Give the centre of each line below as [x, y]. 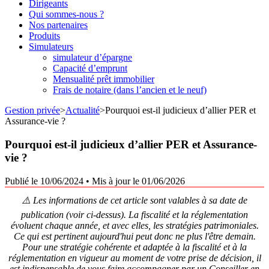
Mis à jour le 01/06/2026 [138, 181]
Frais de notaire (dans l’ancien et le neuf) [130, 90]
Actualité [83, 110]
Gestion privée [32, 110]
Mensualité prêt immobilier [104, 79]
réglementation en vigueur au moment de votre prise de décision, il [134, 258]
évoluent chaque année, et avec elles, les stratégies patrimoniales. [134, 225]
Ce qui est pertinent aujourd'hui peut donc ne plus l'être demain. [134, 236]
